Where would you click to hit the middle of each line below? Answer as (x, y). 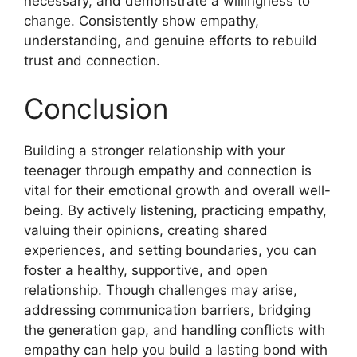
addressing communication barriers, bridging (167, 310)
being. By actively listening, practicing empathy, (175, 210)
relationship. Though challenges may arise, (161, 290)
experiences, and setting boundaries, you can (170, 250)
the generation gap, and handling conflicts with (175, 330)
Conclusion (96, 108)
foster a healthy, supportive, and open (146, 270)
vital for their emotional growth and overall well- (177, 190)
